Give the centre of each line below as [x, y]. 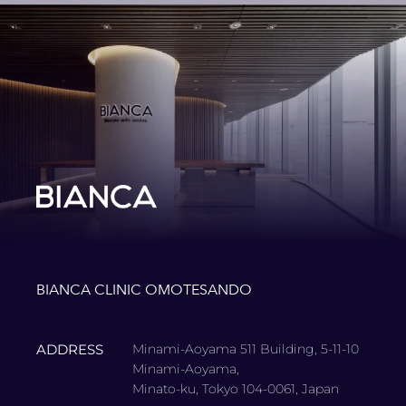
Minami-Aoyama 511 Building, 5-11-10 [245, 348]
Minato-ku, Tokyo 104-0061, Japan [235, 388]
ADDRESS [69, 349]
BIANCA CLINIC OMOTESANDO [144, 290]
